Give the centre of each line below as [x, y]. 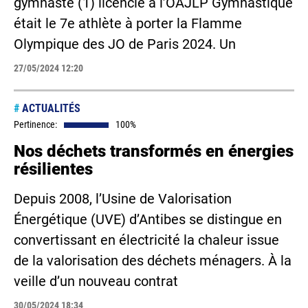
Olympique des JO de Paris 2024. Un [125, 44]
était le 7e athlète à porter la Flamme [128, 23]
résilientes [53, 169]
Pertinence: [35, 124]
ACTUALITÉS [50, 108]
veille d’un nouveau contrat [96, 281]
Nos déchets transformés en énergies [154, 151]
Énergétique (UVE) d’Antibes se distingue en [148, 219]
